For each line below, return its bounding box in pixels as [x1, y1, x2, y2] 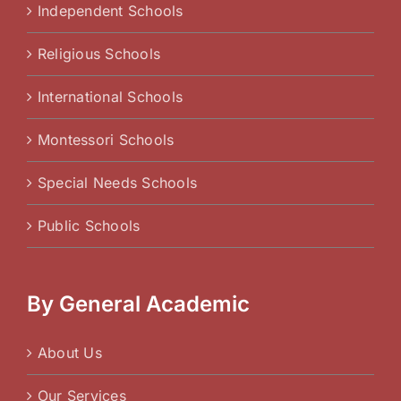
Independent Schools [38, 2, 183, 21]
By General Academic [27, 291, 250, 318]
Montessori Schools [38, 131, 175, 149]
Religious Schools [38, 45, 161, 64]
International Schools [38, 88, 183, 107]
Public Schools [38, 217, 141, 235]
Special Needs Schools [38, 174, 198, 192]
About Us [38, 344, 102, 363]
